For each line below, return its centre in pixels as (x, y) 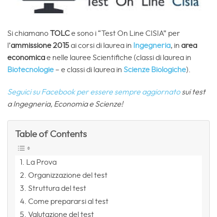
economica (26, 57)
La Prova (42, 163)
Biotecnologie (31, 70)
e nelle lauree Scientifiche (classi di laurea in (118, 57)
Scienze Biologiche (155, 70)
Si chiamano (29, 33)
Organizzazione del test (68, 176)
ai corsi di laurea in (101, 45)
